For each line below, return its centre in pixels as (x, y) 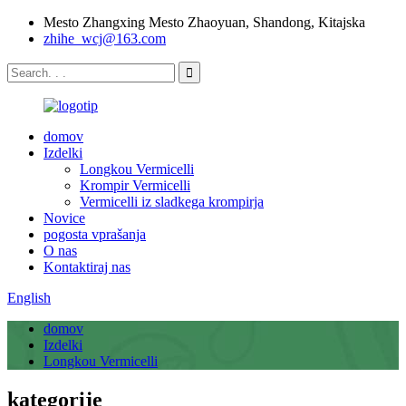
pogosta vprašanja (95, 234)
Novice (64, 218)
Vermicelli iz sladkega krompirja (172, 202)
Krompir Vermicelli (135, 185)
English (29, 298)
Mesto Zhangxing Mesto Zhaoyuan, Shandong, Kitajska (204, 22)
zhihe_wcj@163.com (105, 39)
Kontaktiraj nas (87, 267)
